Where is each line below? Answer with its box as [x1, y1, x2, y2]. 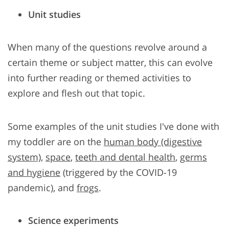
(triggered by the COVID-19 [60, 166, 177, 179]
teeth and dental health [75, 151, 175, 164]
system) [8, 151, 41, 164]
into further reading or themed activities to [8, 72, 191, 84]
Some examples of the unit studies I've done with [8, 120, 219, 133]
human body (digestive [104, 135, 202, 148]
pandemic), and [8, 181, 77, 194]
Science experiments [28, 214, 119, 227]
